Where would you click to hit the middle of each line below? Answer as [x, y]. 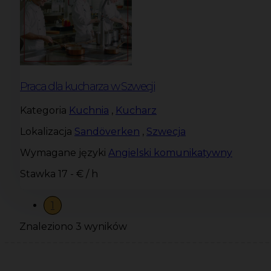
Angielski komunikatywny [170, 152]
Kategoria [43, 110]
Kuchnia [89, 110]
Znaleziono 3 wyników [73, 226]
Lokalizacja [46, 131]
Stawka [38, 174]
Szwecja [166, 131]
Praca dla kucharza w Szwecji [88, 87]
